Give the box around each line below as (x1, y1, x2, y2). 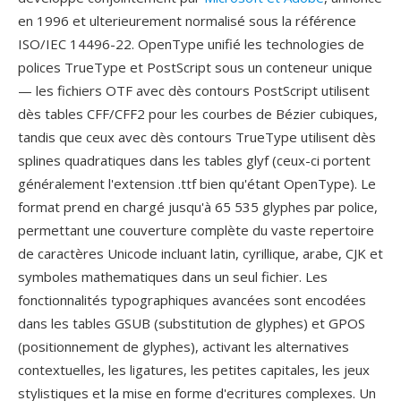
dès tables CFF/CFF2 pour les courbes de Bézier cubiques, (18, 105, 378, 123)
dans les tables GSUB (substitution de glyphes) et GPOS (18, 314, 365, 332)
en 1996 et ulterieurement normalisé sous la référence (18, 12, 356, 30)
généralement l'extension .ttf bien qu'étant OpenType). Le (18, 175, 376, 192)
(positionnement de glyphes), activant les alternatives (18, 337, 349, 355)
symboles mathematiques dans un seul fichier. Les (18, 268, 328, 286)
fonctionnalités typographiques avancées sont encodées (18, 291, 366, 309)
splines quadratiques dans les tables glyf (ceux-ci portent (18, 151, 371, 169)
